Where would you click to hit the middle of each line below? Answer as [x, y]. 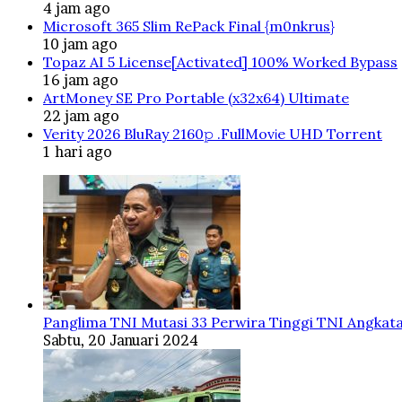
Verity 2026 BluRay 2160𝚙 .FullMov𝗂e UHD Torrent [213, 133]
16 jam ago [81, 79]
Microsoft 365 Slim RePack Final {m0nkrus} [189, 26]
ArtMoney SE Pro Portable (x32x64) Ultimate [196, 97]
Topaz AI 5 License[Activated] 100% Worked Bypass [220, 61]
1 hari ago [78, 151]
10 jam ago [80, 44]
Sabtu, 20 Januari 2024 [121, 340]
